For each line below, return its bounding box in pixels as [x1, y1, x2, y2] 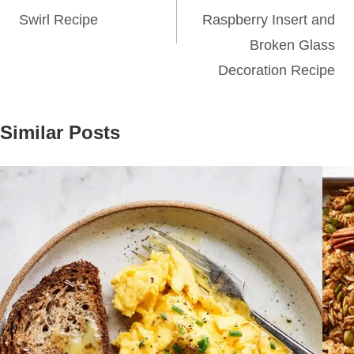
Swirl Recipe [19, 12, 98, 28]
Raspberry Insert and [202, 12, 335, 28]
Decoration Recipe [218, 62, 335, 79]
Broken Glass [250, 37, 335, 54]
